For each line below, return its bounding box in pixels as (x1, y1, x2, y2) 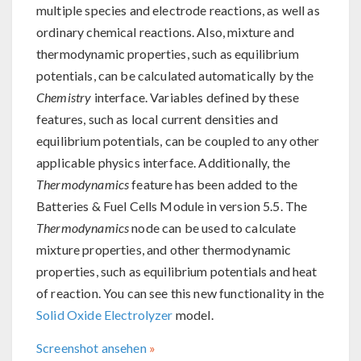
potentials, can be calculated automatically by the (36, 68, 314, 84)
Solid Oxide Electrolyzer (36, 307, 173, 323)
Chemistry (36, 89, 92, 106)
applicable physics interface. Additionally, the (36, 155, 291, 171)
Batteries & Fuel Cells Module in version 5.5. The (36, 198, 308, 214)
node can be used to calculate (129, 220, 297, 236)
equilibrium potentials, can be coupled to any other (36, 133, 320, 149)
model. (172, 307, 214, 323)
